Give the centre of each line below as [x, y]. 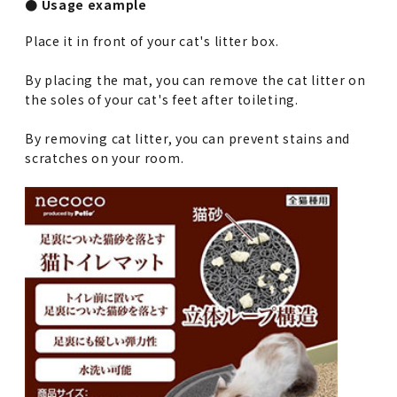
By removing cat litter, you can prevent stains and [188, 138]
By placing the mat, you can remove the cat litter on [195, 79]
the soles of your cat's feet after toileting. [162, 99]
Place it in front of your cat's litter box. [152, 40]
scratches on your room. [105, 157]
